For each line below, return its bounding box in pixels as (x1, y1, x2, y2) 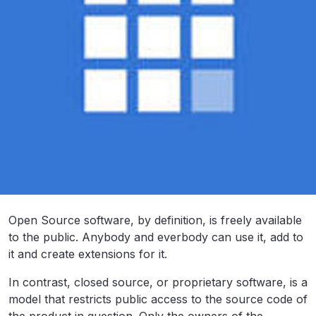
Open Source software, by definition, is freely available (8, 213, 302, 227)
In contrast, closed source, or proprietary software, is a (8, 275, 308, 289)
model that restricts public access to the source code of (8, 292, 308, 306)
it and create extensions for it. (8, 247, 167, 261)
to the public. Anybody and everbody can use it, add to (8, 230, 303, 244)
